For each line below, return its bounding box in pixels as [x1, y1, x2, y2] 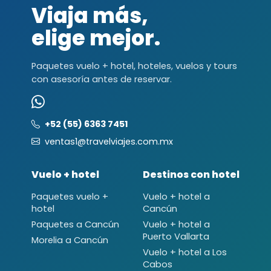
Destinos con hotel [143, 167, 240, 181]
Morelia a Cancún [31, 233, 108, 246]
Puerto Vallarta [143, 230, 209, 243]
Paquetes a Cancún [31, 218, 119, 230]
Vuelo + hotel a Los [143, 246, 227, 258]
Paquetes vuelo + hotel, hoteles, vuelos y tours [31, 59, 237, 72]
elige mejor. [31, 23, 160, 53]
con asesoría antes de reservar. [31, 73, 172, 85]
